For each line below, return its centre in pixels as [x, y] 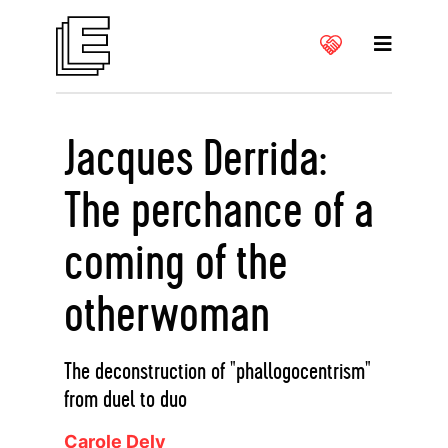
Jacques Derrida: [195, 160]
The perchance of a [219, 212]
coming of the [176, 264]
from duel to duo [125, 400]
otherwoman [167, 316]
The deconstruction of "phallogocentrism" [217, 372]
